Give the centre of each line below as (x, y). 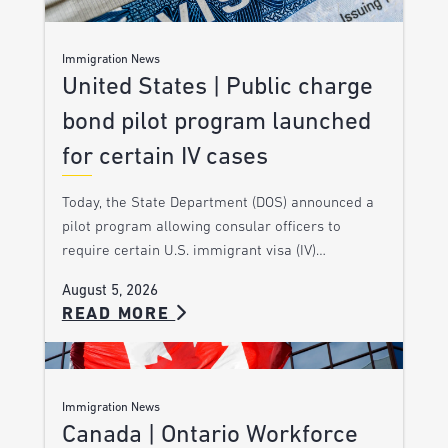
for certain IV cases (164, 158)
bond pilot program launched (216, 123)
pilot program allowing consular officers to (201, 228)
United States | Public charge (217, 88)
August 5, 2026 (109, 292)
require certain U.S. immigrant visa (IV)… (193, 252)
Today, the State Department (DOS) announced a (217, 204)
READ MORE (118, 315)
